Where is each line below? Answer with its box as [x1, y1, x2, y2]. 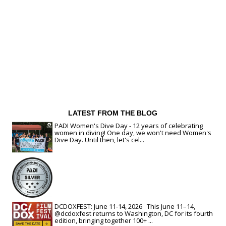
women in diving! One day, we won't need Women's [54, 128, 211, 137]
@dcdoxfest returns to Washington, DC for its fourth [54, 208, 213, 218]
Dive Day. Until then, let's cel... [54, 135, 144, 144]
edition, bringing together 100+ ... [54, 215, 153, 225]
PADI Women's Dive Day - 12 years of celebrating [54, 121, 203, 130]
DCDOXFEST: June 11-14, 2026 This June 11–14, [54, 201, 195, 211]
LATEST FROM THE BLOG [68, 108, 158, 117]
